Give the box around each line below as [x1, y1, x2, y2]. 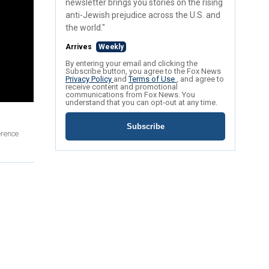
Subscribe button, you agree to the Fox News [65, 67, 221, 76]
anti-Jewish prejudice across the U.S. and [65, 10, 220, 20]
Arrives [65, 43, 94, 52]
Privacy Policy [65, 74, 113, 84]
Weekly [98, 43, 124, 52]
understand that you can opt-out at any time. [65, 98, 217, 107]
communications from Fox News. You [65, 90, 195, 100]
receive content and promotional [65, 82, 178, 92]
